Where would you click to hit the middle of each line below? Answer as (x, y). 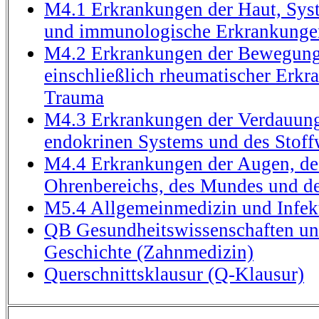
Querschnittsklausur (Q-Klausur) (174, 274)
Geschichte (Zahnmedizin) (149, 252)
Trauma (74, 98)
